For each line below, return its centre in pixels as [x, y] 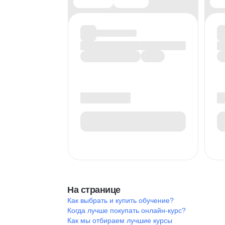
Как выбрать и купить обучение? [121, 200]
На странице [94, 190]
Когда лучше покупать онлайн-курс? [127, 210]
